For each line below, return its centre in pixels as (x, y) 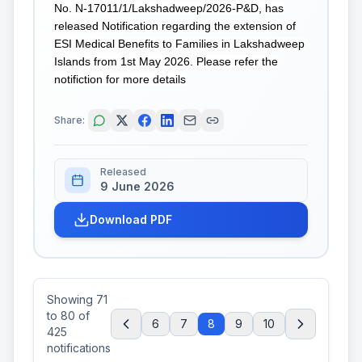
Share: (69, 120)
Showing (72, 299)
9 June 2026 (137, 186)
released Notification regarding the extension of (175, 25)
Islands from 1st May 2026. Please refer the (166, 61)
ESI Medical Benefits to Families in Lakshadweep (179, 43)
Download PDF (131, 219)
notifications (79, 348)
